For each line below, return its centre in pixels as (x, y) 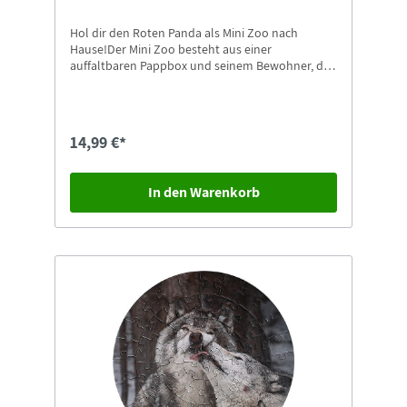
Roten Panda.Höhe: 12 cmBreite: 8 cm (171, 82)
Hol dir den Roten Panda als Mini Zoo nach (184, 33)
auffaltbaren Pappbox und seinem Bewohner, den (203, 66)
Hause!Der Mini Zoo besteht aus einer (171, 50)
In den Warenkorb (203, 193)
